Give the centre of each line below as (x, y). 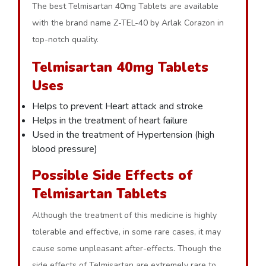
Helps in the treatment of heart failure (110, 121)
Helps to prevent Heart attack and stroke (119, 106)
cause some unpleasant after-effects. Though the (127, 248)
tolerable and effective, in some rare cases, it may (126, 232)
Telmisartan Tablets (102, 194)
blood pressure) (65, 149)
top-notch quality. (66, 39)
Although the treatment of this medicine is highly (124, 215)
